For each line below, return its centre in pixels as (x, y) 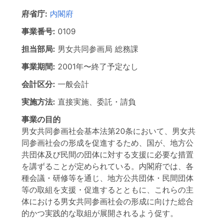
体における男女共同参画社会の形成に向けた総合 (108, 201)
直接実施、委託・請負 (97, 102)
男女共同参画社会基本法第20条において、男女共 (109, 131)
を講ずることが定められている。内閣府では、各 (108, 166)
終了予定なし (115, 66)
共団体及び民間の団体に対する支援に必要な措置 (108, 154)
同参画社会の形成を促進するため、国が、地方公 (108, 143)
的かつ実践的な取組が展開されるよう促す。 (100, 213)
